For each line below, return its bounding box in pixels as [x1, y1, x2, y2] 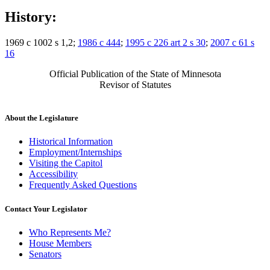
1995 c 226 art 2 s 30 [125, 37, 206, 48]
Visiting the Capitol [29, 158, 102, 169]
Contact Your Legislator [5, 204, 87, 213]
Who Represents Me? [29, 227, 111, 237]
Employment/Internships [29, 147, 122, 158]
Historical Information [29, 136, 113, 147]
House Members [29, 237, 92, 248]
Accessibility [29, 169, 78, 180]
